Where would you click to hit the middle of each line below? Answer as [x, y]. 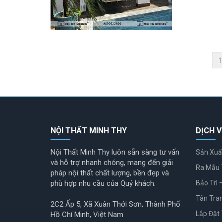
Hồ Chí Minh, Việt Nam [87, 215]
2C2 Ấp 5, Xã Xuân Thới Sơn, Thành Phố [115, 204]
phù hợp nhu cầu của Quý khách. [103, 184]
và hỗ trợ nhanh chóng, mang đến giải [112, 163]
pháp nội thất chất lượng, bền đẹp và [110, 173]
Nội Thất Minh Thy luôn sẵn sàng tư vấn [115, 152]
